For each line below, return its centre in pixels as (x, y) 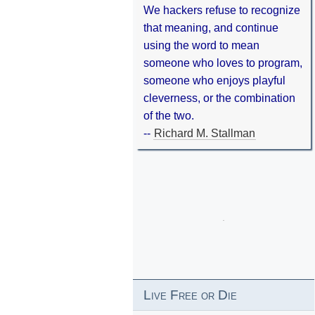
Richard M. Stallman (204, 134)
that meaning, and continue (211, 28)
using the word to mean (201, 46)
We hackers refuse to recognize (221, 11)
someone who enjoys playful (214, 81)
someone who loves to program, (223, 63)
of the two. (168, 116)
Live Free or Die (190, 295)
